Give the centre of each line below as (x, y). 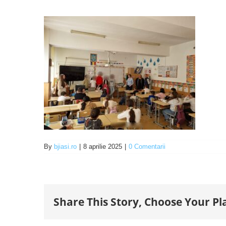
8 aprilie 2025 (103, 147)
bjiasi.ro (65, 147)
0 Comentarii (147, 147)
